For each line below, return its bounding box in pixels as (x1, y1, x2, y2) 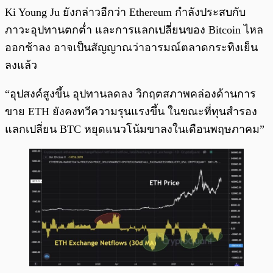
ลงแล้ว (5, 59, 37, 72)
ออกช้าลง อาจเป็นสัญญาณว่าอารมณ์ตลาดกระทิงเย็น (5, 41, 258, 54)
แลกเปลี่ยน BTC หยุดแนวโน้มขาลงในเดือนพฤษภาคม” (5, 123, 264, 136)
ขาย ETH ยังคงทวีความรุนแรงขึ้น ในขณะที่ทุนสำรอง (5, 105, 257, 118)
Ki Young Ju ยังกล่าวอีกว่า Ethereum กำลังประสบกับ (5, 6, 246, 19)
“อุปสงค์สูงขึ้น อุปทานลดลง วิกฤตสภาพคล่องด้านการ (5, 88, 256, 101)
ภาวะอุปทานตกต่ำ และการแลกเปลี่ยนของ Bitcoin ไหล (5, 24, 263, 37)
